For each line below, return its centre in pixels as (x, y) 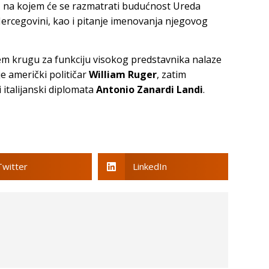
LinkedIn (150, 167)
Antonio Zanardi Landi (150, 89)
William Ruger (123, 74)
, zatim (171, 74)
